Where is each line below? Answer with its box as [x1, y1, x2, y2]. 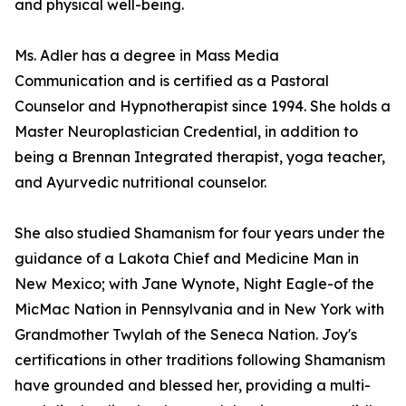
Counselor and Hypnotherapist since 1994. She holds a [14, 97, 391, 116]
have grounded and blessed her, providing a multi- [14, 376, 371, 395]
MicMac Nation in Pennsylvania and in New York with [14, 300, 384, 319]
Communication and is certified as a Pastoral [14, 72, 329, 91]
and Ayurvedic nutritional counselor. [14, 173, 266, 192]
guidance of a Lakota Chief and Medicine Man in [14, 249, 359, 268]
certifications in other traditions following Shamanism [14, 351, 385, 370]
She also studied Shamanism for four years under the [14, 224, 385, 243]
